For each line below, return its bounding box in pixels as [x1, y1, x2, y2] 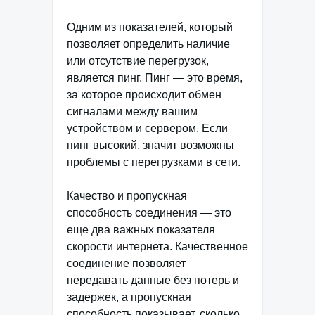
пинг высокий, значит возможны [67, 139, 234, 151]
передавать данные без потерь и [67, 274, 239, 286]
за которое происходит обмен [67, 88, 221, 101]
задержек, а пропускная [67, 290, 191, 303]
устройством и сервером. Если [67, 122, 228, 134]
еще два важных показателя [67, 223, 215, 236]
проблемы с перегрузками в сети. [67, 155, 240, 168]
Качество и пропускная [67, 189, 187, 202]
